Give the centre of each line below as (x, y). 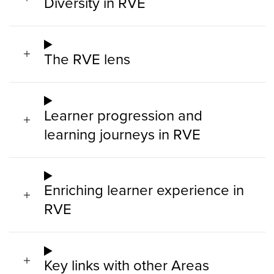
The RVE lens (87, 58)
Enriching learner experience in (144, 190)
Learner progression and (123, 115)
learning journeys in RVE (122, 134)
